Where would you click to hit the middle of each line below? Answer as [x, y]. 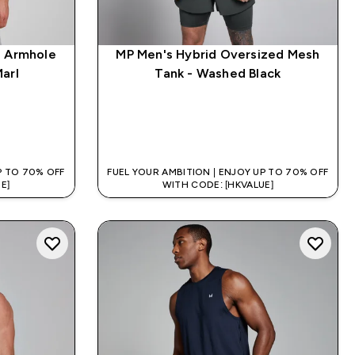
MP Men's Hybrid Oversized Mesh [218, 55]
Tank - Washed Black [218, 74]
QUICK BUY [227, 134]
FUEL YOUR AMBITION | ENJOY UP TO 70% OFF [218, 172]
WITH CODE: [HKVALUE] [218, 185]
